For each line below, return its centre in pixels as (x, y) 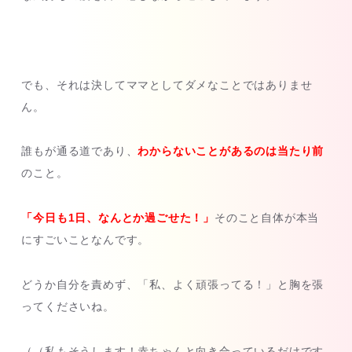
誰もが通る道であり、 (80, 151)
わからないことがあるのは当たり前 (231, 151)
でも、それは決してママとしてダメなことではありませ (167, 84)
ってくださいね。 (68, 306)
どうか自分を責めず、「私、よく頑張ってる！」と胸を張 (173, 284)
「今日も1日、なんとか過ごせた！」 (118, 218)
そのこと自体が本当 (267, 218)
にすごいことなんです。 (86, 240)
